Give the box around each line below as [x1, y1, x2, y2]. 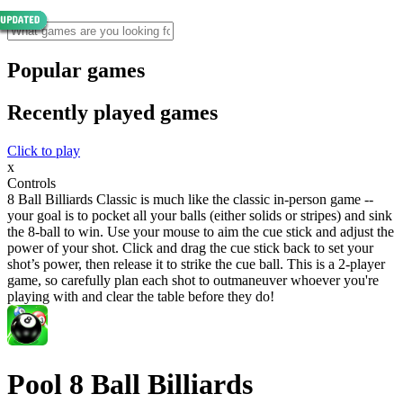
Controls [7, 175, 56, 191]
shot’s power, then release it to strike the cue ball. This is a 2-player [7, 255, 385, 272]
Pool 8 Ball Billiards [7, 368, 253, 401]
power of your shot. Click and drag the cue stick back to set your [7, 239, 373, 255]
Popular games [7, 58, 145, 82]
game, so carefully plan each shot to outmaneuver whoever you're [7, 272, 379, 288]
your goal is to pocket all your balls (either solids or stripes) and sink [7, 207, 392, 223]
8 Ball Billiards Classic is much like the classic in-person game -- [7, 191, 373, 207]
